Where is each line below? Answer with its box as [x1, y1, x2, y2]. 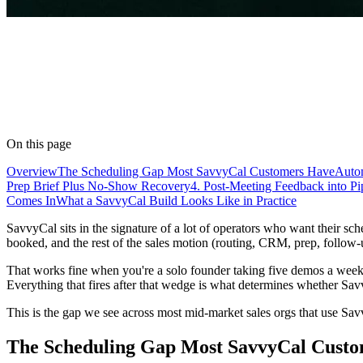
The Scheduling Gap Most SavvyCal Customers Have [58, 164, 335, 178]
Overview [6, 164, 58, 178]
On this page [6, 136, 71, 151]
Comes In [6, 193, 56, 207]
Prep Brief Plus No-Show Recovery [6, 178, 190, 193]
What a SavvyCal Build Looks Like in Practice [56, 193, 297, 207]
